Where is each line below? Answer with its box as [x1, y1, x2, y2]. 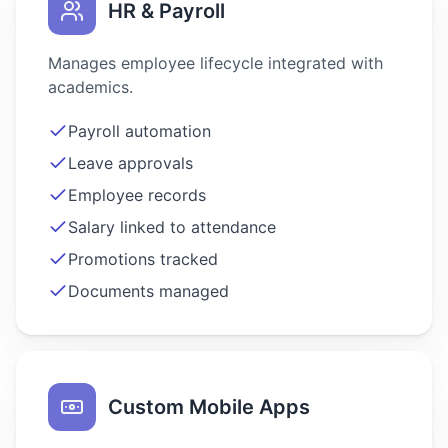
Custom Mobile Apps [108, 395, 310, 419]
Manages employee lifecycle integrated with [48, 53, 383, 73]
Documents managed [68, 281, 229, 301]
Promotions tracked [68, 249, 218, 269]
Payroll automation [68, 121, 211, 141]
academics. [48, 77, 133, 97]
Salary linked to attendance [68, 217, 276, 237]
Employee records [68, 185, 206, 205]
